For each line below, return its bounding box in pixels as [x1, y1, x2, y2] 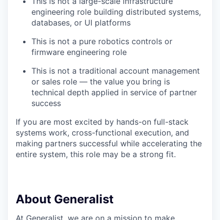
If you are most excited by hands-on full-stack [16, 116, 189, 127]
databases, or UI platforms [31, 17, 131, 27]
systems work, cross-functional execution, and [16, 127, 189, 137]
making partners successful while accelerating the [16, 138, 202, 148]
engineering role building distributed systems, [31, 6, 201, 17]
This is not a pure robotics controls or [31, 36, 172, 46]
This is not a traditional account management [31, 65, 200, 76]
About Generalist [16, 192, 113, 206]
